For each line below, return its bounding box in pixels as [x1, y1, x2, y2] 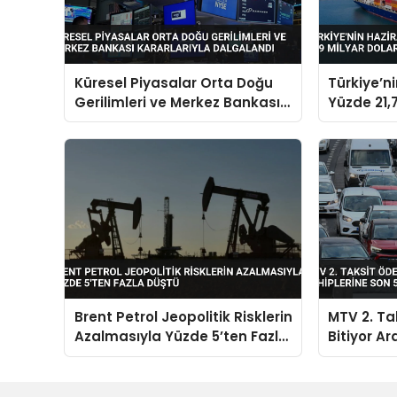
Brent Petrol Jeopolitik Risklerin [74, 307, 292, 327]
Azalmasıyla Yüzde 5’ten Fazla [74, 327, 288, 346]
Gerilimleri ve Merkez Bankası [74, 92, 280, 112]
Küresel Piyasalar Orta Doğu [74, 73, 273, 92]
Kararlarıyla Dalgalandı [74, 112, 238, 131]
